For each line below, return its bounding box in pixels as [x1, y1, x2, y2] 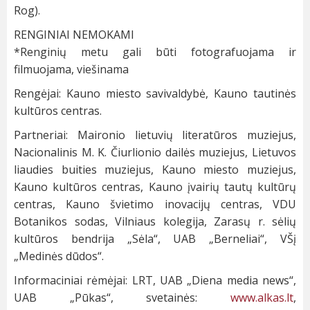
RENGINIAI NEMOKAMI [14, 27, 134, 43]
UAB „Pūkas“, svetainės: [14, 290, 230, 306]
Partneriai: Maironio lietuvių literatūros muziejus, [14, 127, 296, 143]
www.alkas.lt [230, 290, 293, 306]
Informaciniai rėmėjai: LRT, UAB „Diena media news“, [14, 273, 296, 289]
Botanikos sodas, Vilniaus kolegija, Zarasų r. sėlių [14, 214, 296, 230]
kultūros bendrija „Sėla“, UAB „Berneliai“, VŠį [14, 231, 296, 247]
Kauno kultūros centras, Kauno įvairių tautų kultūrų [14, 179, 296, 195]
